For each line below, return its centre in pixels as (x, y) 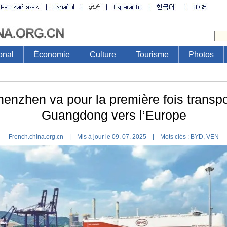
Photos (201, 54)
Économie (51, 54)
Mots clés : (175, 137)
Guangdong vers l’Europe (114, 115)
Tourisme (152, 54)
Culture (103, 54)
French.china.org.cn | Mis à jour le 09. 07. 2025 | (84, 137)
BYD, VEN (205, 137)
